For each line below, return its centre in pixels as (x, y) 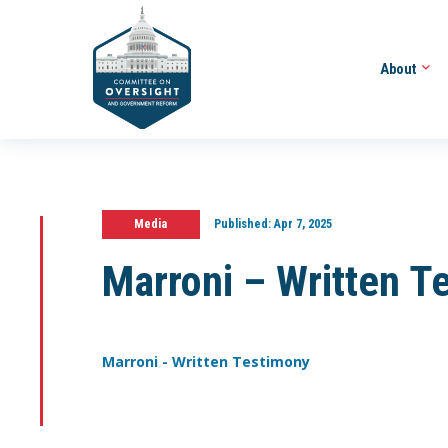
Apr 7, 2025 (301, 224)
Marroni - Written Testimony (206, 362)
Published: (242, 224)
